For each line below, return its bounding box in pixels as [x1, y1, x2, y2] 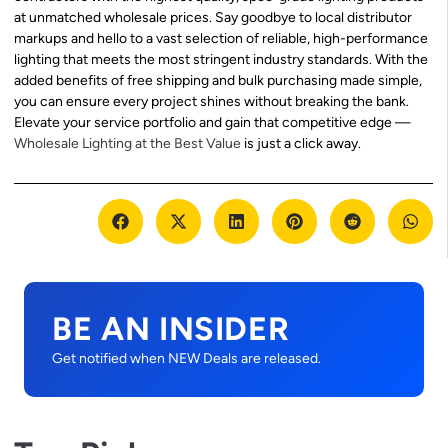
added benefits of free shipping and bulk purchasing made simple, [14, 71, 422, 89]
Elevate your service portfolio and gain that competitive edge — [14, 113, 410, 131]
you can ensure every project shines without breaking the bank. [14, 92, 409, 110]
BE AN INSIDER [52, 309, 290, 349]
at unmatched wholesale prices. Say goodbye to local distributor [14, 8, 412, 26]
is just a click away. [241, 134, 361, 152]
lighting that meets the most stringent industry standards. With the [14, 50, 428, 68]
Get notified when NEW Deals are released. [52, 350, 321, 368]
